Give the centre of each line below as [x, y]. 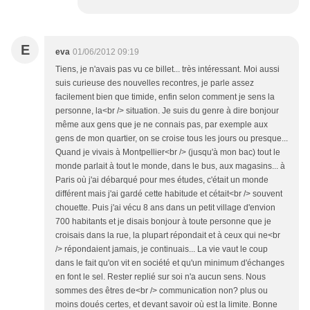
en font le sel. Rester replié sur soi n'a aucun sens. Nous [161, 277]
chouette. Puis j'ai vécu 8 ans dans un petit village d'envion [165, 208]
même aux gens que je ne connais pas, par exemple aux [162, 125]
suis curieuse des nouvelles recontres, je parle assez [155, 83]
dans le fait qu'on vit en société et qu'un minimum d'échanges [170, 263]
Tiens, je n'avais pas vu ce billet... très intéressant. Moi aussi [167, 70]
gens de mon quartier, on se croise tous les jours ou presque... [172, 139]
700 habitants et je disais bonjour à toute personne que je [163, 222]
